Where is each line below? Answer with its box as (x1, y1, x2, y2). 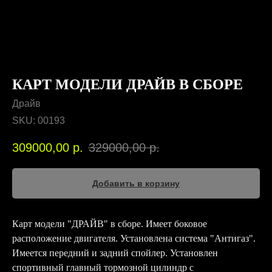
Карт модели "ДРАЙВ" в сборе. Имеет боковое (12, 219, 207, 229)
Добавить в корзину (92, 178, 180, 189)
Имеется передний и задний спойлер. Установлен (12, 248, 218, 259)
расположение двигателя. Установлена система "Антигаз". (12, 233, 256, 244)
